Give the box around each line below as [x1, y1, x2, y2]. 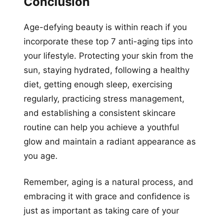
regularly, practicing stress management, [24, 93, 184, 104]
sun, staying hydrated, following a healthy [24, 65, 189, 75]
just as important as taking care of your [24, 205, 179, 216]
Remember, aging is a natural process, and [24, 177, 193, 187]
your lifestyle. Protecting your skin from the [24, 50, 193, 61]
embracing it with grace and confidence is [24, 191, 190, 201]
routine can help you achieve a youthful [24, 122, 179, 132]
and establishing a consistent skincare [24, 108, 176, 118]
